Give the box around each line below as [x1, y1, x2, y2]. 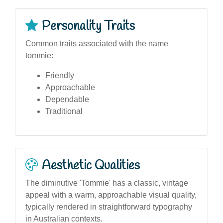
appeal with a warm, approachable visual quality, [25, 190, 197, 199]
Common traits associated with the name [25, 39, 168, 48]
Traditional [45, 107, 83, 115]
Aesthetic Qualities [42, 157, 140, 174]
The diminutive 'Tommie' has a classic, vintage [25, 178, 188, 187]
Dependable [45, 95, 89, 104]
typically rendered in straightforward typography [25, 202, 192, 211]
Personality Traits [42, 17, 135, 35]
